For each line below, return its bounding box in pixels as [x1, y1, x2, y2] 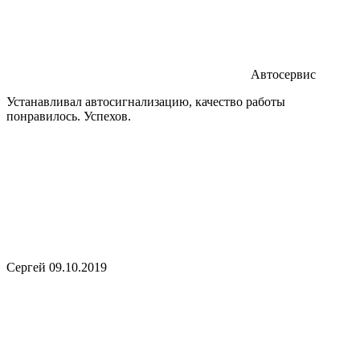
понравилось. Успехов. [6, 108, 131, 123]
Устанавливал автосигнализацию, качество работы [6, 94, 285, 108]
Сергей [6, 260, 46, 274]
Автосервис [251, 67, 316, 81]
